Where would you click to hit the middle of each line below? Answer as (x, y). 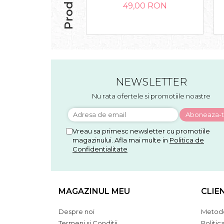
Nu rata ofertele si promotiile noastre (151, 96)
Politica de (187, 140)
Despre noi (76, 211)
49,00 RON (145, 6)
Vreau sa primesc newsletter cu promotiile (141, 131)
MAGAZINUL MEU (94, 191)
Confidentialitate (100, 149)
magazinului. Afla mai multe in (121, 140)
